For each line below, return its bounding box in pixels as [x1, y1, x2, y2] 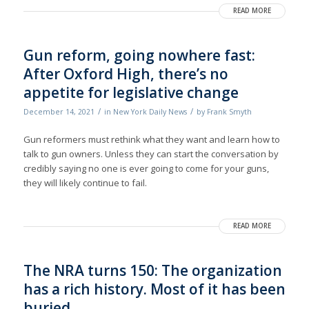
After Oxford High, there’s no [23, 64, 228, 84]
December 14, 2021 [23, 107, 94, 117]
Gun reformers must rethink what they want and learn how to [23, 133, 280, 146]
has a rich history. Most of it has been [23, 279, 286, 299]
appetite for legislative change [23, 83, 239, 103]
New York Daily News [112, 107, 187, 117]
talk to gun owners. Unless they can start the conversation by [23, 148, 279, 161]
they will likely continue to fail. [23, 177, 147, 190]
